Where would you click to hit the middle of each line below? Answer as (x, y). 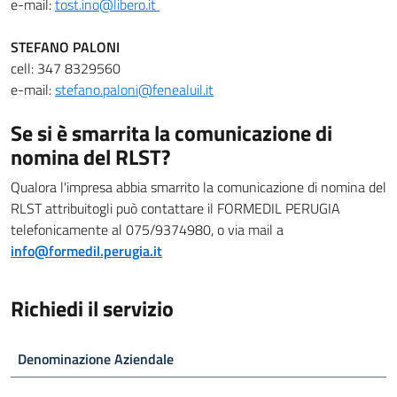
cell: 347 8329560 (66, 68)
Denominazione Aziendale (96, 358)
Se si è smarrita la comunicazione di (171, 132)
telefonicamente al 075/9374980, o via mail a (147, 229)
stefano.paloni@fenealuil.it (134, 89)
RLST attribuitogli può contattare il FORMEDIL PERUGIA (175, 208)
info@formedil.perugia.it (86, 250)
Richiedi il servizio (92, 308)
